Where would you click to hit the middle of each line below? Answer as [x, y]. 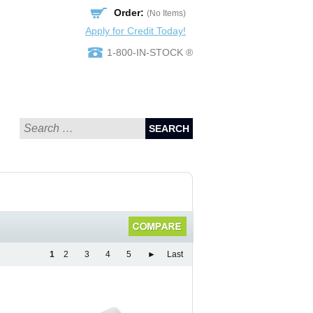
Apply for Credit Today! [136, 30]
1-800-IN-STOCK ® [150, 52]
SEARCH [169, 129]
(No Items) [166, 13]
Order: [129, 13]
